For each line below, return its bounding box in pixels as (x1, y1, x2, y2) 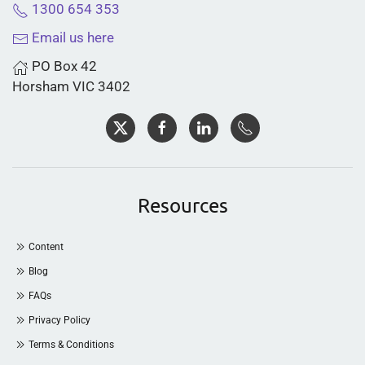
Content (29, 241, 64, 253)
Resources (137, 193, 228, 217)
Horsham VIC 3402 (12, 78, 130, 95)
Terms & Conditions (29, 339, 114, 350)
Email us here (29, 29, 114, 46)
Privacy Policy (29, 314, 90, 326)
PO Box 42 (29, 58, 97, 74)
